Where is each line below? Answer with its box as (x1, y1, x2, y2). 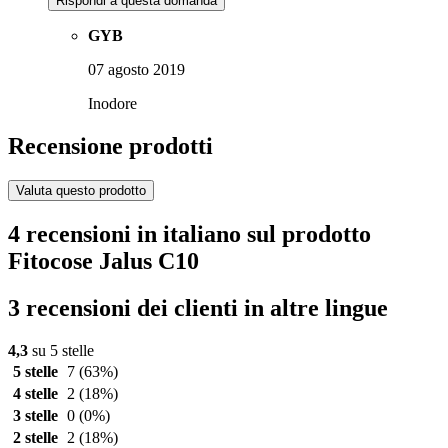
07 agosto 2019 (88, 61, 185, 79)
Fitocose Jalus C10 (8, 247, 199, 274)
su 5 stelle (28, 341, 94, 359)
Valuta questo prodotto (16, 183, 146, 199)
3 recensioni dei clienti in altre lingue (8, 294, 388, 321)
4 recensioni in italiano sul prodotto (8, 220, 371, 247)
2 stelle (12, 428, 58, 446)
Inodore (88, 95, 137, 113)
